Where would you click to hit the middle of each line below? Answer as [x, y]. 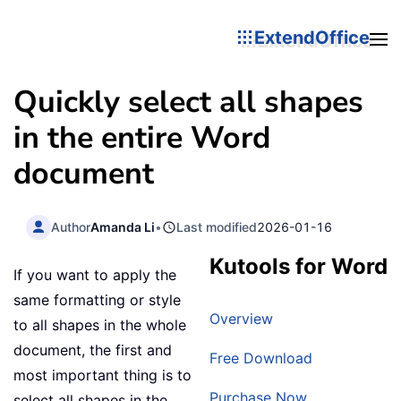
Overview [241, 319]
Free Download [261, 358]
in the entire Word [142, 138]
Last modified [217, 226]
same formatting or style [97, 300]
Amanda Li [123, 226]
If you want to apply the [95, 275]
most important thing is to [102, 375]
